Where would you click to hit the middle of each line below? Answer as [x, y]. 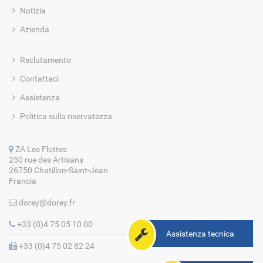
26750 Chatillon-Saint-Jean [58, 170]
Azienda [35, 29]
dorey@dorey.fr [46, 202]
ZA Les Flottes [40, 149]
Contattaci [39, 78]
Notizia [33, 10]
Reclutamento [45, 60]
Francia [23, 181]
